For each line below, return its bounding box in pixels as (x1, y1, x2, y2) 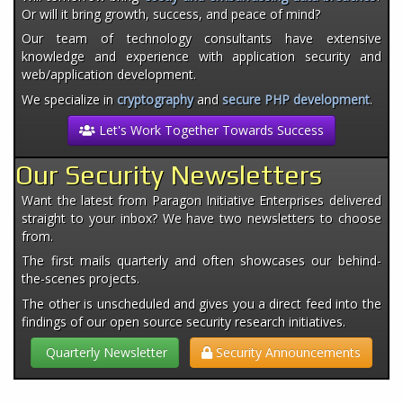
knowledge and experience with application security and (22, 48, 381, 66)
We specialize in (22, 90, 118, 108)
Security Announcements (212, 344, 361, 362)
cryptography (117, 90, 194, 108)
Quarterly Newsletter (42, 344, 167, 362)
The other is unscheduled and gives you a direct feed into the (22, 294, 381, 312)
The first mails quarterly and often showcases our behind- (22, 252, 381, 270)
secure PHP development (222, 90, 371, 108)
